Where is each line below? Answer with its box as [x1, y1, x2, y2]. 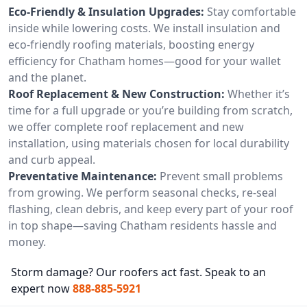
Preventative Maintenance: [8, 169, 157, 184]
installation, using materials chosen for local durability [8, 136, 289, 151]
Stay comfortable [207, 4, 296, 19]
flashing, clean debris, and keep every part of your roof [8, 201, 293, 217]
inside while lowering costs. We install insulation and [8, 21, 280, 36]
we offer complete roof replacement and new [8, 119, 244, 134]
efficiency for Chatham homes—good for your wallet [8, 53, 281, 69]
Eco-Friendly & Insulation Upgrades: [8, 4, 204, 19]
